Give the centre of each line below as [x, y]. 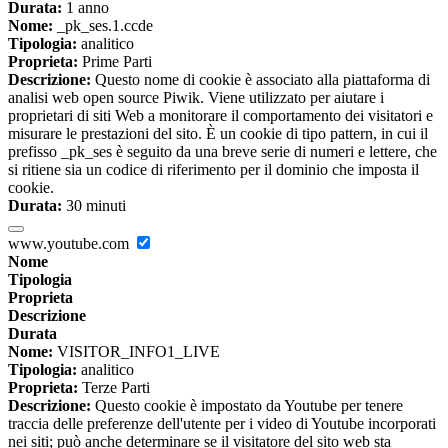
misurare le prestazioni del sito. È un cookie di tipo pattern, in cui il [218, 134]
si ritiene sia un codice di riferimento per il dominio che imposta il [213, 170]
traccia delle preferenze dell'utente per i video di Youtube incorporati [222, 424]
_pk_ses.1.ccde [103, 26]
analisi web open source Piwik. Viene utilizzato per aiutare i [196, 98]
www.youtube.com [70, 244]
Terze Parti [114, 388]
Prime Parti [115, 62]
